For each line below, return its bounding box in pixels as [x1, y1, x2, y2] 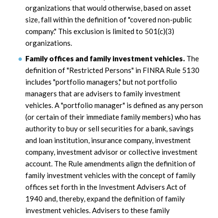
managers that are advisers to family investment [25, 89, 181, 98]
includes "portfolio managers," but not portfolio [25, 77, 177, 86]
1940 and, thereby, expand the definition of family [25, 194, 185, 203]
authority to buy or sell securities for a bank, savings [25, 124, 194, 133]
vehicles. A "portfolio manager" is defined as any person [25, 100, 203, 109]
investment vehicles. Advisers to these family [25, 205, 170, 215]
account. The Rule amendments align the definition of [25, 159, 196, 168]
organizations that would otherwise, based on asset [25, 3, 191, 13]
